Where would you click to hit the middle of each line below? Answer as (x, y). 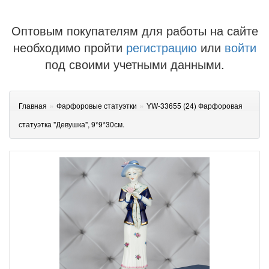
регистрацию (159, 47)
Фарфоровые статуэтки (97, 105)
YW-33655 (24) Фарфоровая (195, 105)
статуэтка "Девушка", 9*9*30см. (71, 124)
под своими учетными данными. (134, 64)
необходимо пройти (68, 47)
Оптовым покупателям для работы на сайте (134, 30)
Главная (33, 105)
